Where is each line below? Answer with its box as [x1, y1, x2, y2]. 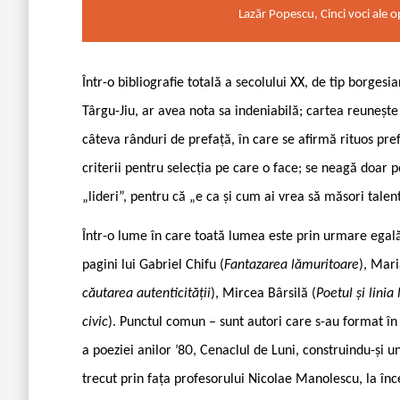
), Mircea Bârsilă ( [211, 286, 316, 301]
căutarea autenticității [82, 286, 211, 301]
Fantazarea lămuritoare [224, 257, 359, 272]
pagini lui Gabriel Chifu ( [82, 257, 224, 272]
